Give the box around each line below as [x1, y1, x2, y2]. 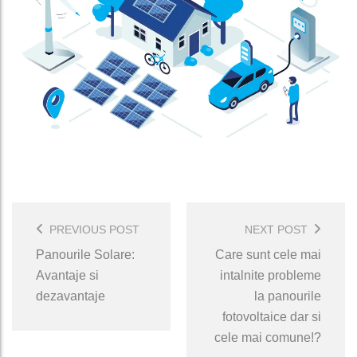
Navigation [11, 222, 100, 244]
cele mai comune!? [214, 331, 321, 345]
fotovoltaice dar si [222, 310, 321, 324]
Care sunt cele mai [215, 248, 321, 262]
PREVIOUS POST [49, 223, 139, 237]
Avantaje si [36, 269, 99, 283]
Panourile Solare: [36, 248, 135, 262]
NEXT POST [245, 223, 308, 237]
